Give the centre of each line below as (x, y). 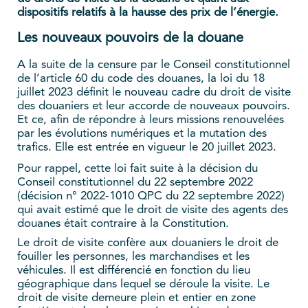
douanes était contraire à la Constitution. (123, 224)
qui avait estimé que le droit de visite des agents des (153, 210)
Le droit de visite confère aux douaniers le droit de (148, 243)
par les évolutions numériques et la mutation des (142, 134)
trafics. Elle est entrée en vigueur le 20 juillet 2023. (147, 148)
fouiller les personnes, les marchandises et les (133, 257)
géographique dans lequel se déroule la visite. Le (143, 285)
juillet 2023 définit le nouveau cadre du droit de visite (154, 93)
